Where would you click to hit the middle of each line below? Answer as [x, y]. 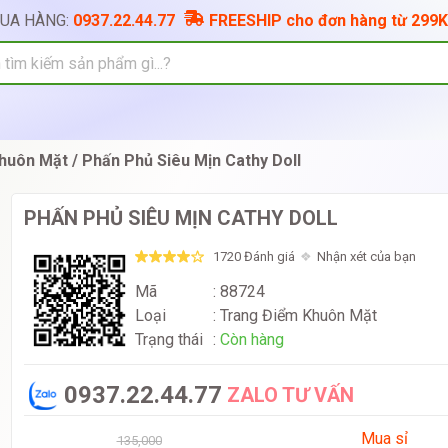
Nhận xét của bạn [366, 257]
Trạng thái [169, 340]
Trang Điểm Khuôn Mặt [298, 316]
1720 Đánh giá [254, 257]
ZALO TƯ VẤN [290, 395]
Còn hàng [252, 340]
